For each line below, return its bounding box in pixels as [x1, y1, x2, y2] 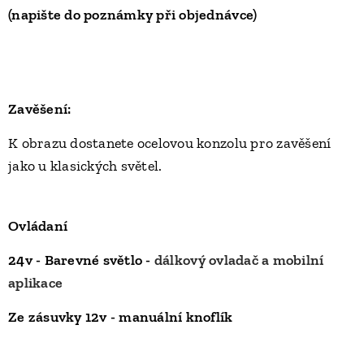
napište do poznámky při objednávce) [11, 6, 258, 24]
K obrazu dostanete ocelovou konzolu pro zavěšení [8, 134, 331, 153]
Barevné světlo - [44, 251, 154, 270]
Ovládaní [8, 217, 68, 236]
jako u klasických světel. [8, 157, 162, 175]
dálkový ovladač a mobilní [154, 251, 324, 270]
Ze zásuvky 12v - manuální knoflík [8, 308, 233, 327]
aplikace [8, 274, 63, 292]
